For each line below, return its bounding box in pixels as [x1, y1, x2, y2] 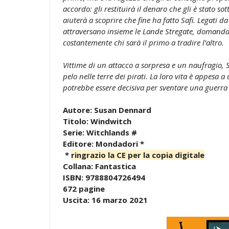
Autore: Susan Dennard [63, 104, 151, 115]
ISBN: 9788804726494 [63, 172, 145, 182]
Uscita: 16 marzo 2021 [63, 194, 148, 205]
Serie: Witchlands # [63, 127, 137, 138]
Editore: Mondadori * [63, 138, 144, 149]
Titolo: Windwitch [63, 116, 131, 126]
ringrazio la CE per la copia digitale [71, 149, 204, 160]
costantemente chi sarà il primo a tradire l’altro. [63, 37, 224, 48]
